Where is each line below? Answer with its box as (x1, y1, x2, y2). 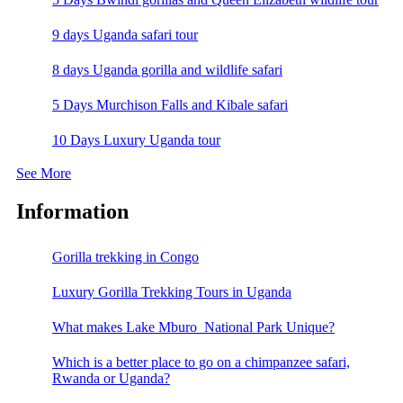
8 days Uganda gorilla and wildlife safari (52, 62, 282, 78)
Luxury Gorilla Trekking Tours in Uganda (52, 283, 291, 300)
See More (16, 166, 71, 182)
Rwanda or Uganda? (52, 370, 170, 386)
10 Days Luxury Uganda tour (52, 132, 220, 148)
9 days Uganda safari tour (52, 27, 198, 43)
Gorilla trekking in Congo (52, 248, 199, 264)
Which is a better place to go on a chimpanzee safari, (52, 354, 350, 370)
